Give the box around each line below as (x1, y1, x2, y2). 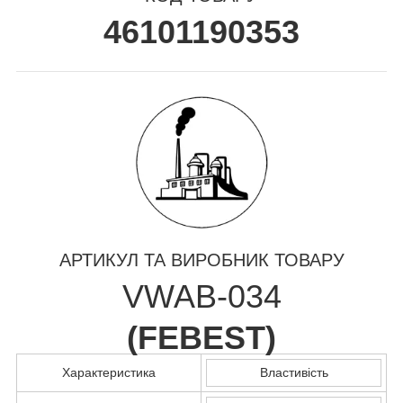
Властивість (259, 364, 328, 380)
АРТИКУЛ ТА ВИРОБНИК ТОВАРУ (58, 249, 345, 270)
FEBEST (138, 318, 265, 356)
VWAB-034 (121, 277, 282, 315)
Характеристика (62, 364, 156, 380)
